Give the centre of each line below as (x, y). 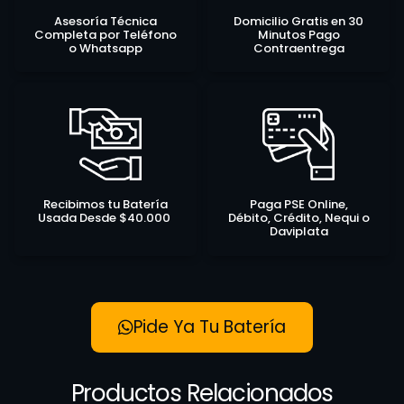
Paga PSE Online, (298, 205)
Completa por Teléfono (106, 34)
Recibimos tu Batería (106, 205)
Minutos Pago (298, 34)
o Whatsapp (106, 48)
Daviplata (298, 232)
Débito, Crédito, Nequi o (298, 218)
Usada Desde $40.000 (106, 218)
